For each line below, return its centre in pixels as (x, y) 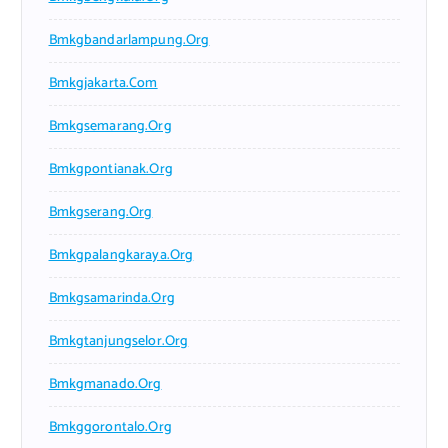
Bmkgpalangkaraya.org (121, 256)
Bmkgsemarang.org (110, 127)
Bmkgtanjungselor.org (118, 342)
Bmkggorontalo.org (110, 428)
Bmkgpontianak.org (110, 170)
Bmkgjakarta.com (103, 84)
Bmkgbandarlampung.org (129, 41)
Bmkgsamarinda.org (111, 299)
